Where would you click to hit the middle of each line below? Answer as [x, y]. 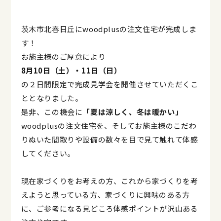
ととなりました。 [52, 98]
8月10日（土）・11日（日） [71, 70]
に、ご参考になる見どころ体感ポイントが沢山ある [110, 208]
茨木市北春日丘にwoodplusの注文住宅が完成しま [109, 29]
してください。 [48, 153]
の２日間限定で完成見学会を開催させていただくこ [110, 84]
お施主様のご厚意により [63, 56]
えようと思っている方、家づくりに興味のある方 [105, 194]
